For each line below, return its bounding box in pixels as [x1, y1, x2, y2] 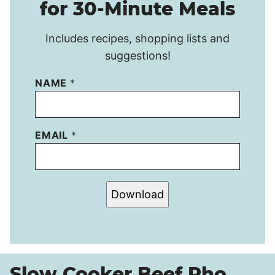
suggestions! [104, 48, 171, 62]
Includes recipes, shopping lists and [45, 31, 230, 45]
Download [111, 187, 164, 201]
